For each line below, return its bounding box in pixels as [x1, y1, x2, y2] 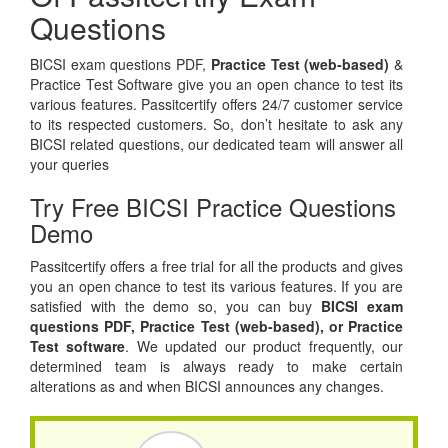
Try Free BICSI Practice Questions [30, 189, 396, 225]
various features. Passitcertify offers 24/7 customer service [30, 94, 403, 115]
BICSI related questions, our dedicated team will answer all [30, 134, 403, 155]
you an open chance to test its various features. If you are [30, 276, 403, 297]
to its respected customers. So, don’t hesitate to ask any [30, 114, 403, 135]
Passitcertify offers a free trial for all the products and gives [30, 256, 403, 277]
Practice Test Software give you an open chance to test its [30, 74, 403, 95]
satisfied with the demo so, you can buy [30, 296, 322, 317]
